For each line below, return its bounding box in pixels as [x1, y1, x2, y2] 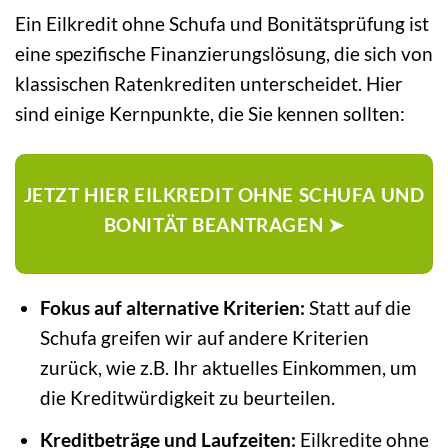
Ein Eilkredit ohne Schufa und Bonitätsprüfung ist [15, 12, 429, 36]
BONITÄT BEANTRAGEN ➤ [103, 213, 345, 237]
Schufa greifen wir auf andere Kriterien [39, 326, 369, 350]
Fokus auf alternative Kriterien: [39, 296, 305, 320]
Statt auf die [304, 296, 411, 320]
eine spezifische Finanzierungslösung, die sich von [15, 42, 433, 66]
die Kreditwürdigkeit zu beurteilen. [39, 386, 335, 410]
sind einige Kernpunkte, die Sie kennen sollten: [15, 102, 405, 126]
